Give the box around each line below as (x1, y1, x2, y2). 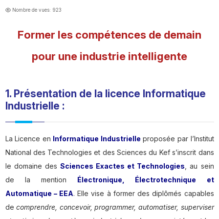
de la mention (5, 175, 78, 184)
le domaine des (5, 162, 60, 171)
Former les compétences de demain (18, 28, 201, 42)
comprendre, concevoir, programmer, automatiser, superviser (16, 203, 214, 212)
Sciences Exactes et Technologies (60, 162, 185, 171)
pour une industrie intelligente (32, 50, 187, 63)
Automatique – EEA (5, 189, 73, 198)
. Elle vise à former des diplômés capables (73, 189, 214, 198)
